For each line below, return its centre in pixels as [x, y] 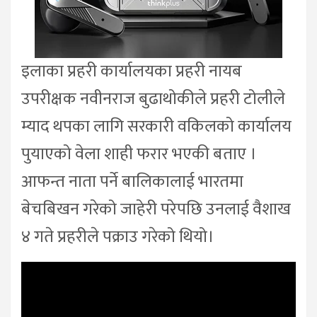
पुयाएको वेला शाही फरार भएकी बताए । [139, 154]
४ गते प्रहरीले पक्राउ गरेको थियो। [118, 237]
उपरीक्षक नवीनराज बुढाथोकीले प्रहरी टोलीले [153, 99]
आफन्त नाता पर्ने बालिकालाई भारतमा [132, 181]
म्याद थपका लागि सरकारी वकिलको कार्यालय [156, 126]
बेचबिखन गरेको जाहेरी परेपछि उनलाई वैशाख [156, 209]
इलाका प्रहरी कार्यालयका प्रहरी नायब [132, 71]
